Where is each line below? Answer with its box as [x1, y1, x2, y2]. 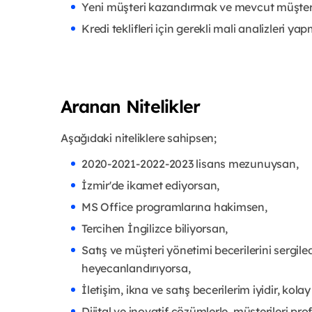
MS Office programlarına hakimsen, [81, 199, 267, 214]
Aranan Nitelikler [61, 95, 201, 117]
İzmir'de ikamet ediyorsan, [81, 178, 220, 192]
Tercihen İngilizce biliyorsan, [81, 221, 228, 235]
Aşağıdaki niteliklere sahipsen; [61, 130, 217, 145]
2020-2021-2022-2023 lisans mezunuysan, [81, 156, 299, 171]
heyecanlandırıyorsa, [81, 260, 191, 275]
